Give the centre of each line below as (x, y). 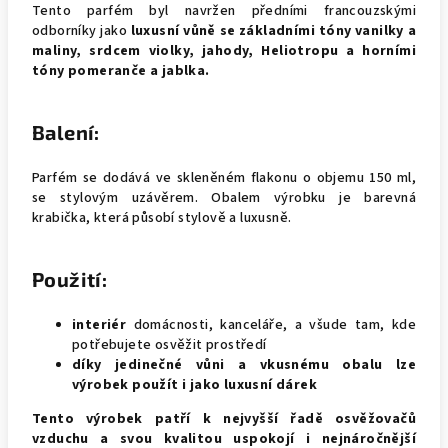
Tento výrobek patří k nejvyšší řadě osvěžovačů (224, 419)
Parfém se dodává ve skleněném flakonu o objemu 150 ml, (224, 178)
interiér (99, 325)
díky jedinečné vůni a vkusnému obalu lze (244, 365)
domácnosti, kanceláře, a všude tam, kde (271, 325)
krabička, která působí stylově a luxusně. (162, 218)
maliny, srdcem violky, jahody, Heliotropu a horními (224, 51)
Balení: (66, 132)
